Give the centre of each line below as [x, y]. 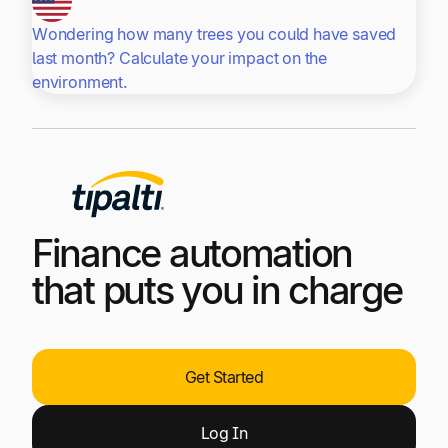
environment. [80, 81]
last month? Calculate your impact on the [180, 57]
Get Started [224, 377]
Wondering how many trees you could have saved [214, 33]
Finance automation [192, 252]
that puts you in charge [217, 289]
